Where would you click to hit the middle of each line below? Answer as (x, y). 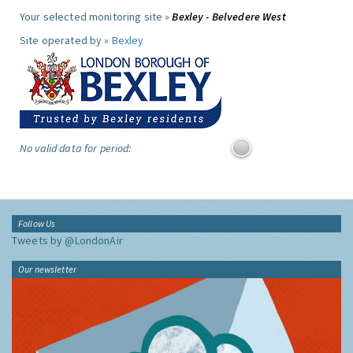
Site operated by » (66, 40)
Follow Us (37, 223)
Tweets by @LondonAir (67, 240)
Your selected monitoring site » (96, 17)
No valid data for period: (76, 148)
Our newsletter (47, 269)
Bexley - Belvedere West (229, 17)
